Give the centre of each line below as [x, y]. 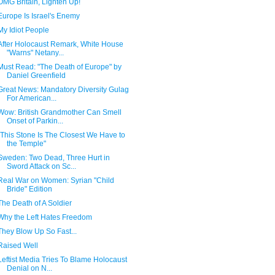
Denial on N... [29, 268]
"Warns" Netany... [35, 53]
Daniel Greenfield [36, 76]
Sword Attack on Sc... [41, 166]
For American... [31, 98]
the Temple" [26, 144]
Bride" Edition [29, 189]
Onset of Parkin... [35, 121]
